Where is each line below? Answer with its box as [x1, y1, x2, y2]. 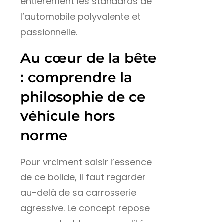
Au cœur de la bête [20, 50, 156, 67]
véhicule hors [20, 108, 115, 125]
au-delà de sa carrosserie [20, 186, 136, 199]
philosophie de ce [20, 88, 145, 106]
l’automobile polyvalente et [20, 10, 141, 23]
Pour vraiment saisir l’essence [20, 156, 152, 168]
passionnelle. [20, 26, 77, 39]
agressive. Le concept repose [20, 202, 150, 215]
